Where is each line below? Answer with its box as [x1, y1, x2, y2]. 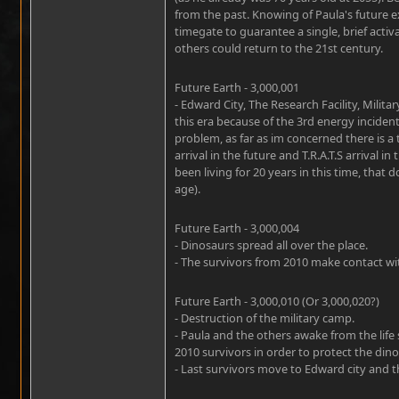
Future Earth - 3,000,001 [175, 79, 299, 95]
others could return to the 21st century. [175, 40, 383, 56]
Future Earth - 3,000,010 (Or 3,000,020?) [175, 293, 379, 309]
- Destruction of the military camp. [175, 310, 354, 326]
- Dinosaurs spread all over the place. [175, 237, 368, 253]
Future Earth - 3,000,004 [175, 220, 299, 236]
